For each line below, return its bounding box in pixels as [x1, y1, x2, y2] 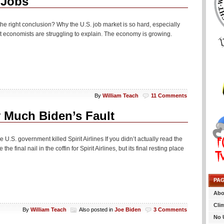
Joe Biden [114, 206, 141, 213]
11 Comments [151, 92, 187, 98]
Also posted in [79, 206, 114, 213]
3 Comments [153, 206, 187, 213]
